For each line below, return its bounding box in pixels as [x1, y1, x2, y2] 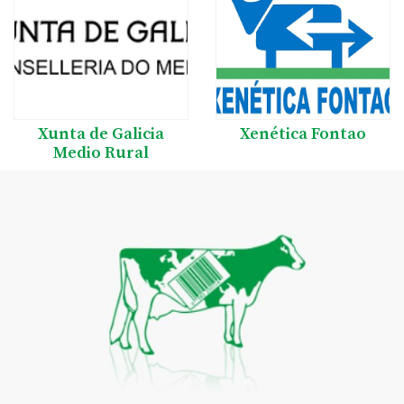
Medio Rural [53, 142, 149, 163]
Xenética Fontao [240, 123, 366, 144]
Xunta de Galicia [38, 123, 164, 144]
